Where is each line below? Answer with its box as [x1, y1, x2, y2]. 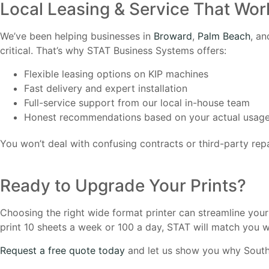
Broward [154, 30, 192, 43]
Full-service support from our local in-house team [24, 96, 250, 109]
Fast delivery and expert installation [24, 82, 187, 94]
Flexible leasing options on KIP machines [24, 67, 208, 80]
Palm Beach [198, 30, 250, 43]
